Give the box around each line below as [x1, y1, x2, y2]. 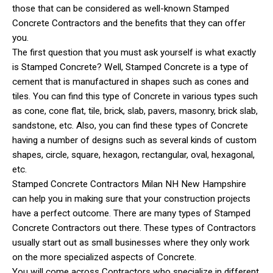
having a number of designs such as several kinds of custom [12, 134, 257, 146]
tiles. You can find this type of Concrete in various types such [12, 90, 258, 102]
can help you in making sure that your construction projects [12, 193, 250, 204]
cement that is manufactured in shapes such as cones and [12, 76, 249, 87]
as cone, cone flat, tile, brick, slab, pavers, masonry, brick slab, [12, 105, 258, 116]
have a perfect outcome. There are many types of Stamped [12, 207, 250, 219]
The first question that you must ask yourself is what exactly [12, 46, 256, 58]
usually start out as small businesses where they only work [12, 236, 249, 248]
